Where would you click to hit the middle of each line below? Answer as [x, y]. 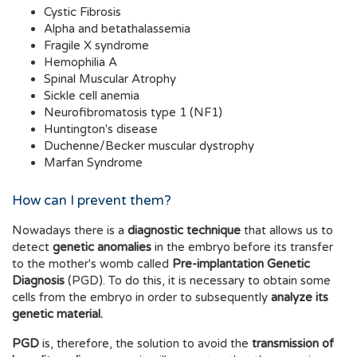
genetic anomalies [104, 247]
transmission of [293, 344]
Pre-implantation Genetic [241, 264]
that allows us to [287, 231]
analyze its [300, 298]
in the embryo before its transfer [244, 247]
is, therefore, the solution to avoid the [145, 344]
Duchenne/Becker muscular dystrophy [149, 146]
